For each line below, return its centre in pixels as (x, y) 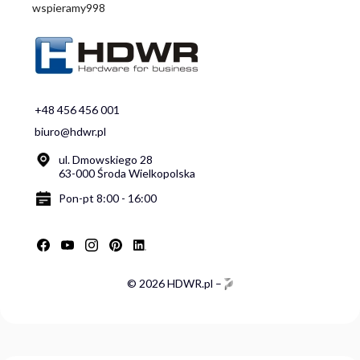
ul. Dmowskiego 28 (106, 160)
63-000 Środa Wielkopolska (127, 174)
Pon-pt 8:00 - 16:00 (108, 198)
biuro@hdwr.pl (70, 132)
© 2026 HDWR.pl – (175, 284)
